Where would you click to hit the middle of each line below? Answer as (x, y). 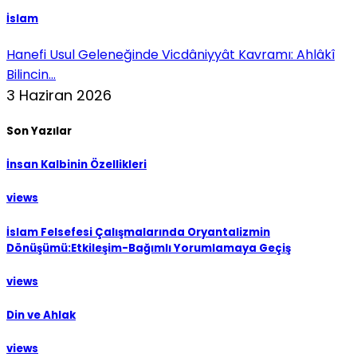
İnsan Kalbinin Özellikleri (76, 165)
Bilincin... (31, 74)
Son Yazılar (39, 131)
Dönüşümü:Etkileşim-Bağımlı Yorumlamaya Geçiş (149, 248)
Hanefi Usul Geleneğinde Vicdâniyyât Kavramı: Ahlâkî (171, 54)
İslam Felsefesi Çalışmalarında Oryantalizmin (138, 232)
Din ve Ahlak (41, 315)
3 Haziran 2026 (59, 95)
